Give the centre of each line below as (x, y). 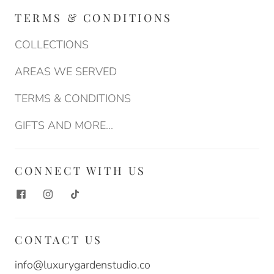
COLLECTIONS (52, 44)
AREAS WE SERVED (66, 71)
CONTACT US (59, 239)
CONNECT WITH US (80, 170)
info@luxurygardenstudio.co (83, 265)
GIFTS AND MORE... (64, 125)
